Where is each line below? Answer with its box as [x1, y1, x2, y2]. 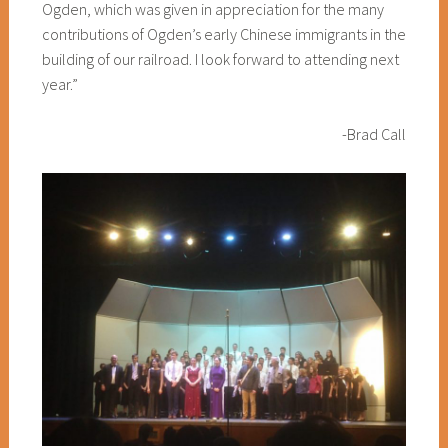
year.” [41, 73, 78, 94]
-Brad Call [342, 124, 407, 145]
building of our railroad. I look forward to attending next [41, 48, 399, 69]
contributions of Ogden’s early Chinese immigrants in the [41, 23, 406, 44]
